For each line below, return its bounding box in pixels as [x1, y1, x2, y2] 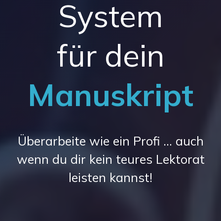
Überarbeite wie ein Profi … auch [17, 133, 204, 148]
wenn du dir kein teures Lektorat [16, 151, 205, 167]
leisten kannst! [69, 170, 152, 185]
